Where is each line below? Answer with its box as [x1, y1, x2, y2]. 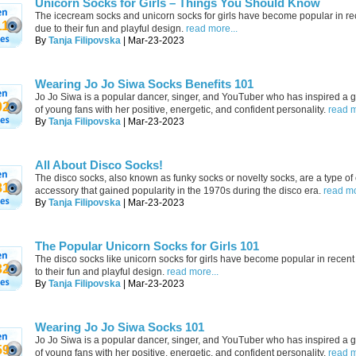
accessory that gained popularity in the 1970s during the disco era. [35, 185, 323, 196]
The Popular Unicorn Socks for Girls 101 [35, 239, 259, 253]
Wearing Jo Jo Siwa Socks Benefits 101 [35, 77, 253, 91]
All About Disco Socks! [35, 158, 163, 172]
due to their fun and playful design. [35, 23, 184, 34]
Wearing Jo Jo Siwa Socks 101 [35, 320, 204, 334]
